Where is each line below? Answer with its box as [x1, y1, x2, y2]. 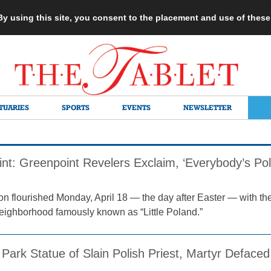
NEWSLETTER [183, 103, 232, 112]
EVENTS [122, 103, 151, 112]
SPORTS [62, 103, 90, 112]
